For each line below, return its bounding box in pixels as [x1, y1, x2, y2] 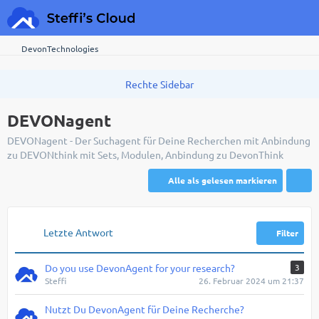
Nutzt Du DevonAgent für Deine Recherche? [45, 303, 244, 315]
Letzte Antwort [43, 226, 113, 239]
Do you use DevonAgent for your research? [45, 261, 235, 274]
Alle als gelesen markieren [168, 174, 277, 186]
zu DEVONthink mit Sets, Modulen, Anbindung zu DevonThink [7, 148, 283, 161]
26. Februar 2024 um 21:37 [199, 275, 304, 286]
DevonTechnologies [21, 43, 98, 54]
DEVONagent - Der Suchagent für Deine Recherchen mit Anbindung [7, 134, 310, 147]
